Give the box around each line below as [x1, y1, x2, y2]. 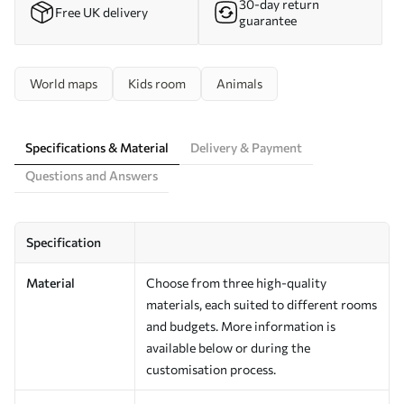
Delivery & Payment [190, 139, 302, 155]
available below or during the [146, 339, 310, 355]
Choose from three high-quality [146, 274, 326, 290]
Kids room [128, 75, 186, 91]
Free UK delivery [55, 4, 148, 20]
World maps [30, 75, 97, 91]
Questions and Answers [25, 167, 158, 183]
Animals [216, 75, 262, 91]
